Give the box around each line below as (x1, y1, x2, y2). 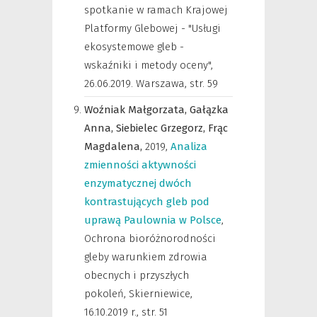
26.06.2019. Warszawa (84, 77, 185, 90)
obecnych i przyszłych (84, 269, 189, 282)
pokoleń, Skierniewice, (84, 287, 192, 300)
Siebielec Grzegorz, (116, 122, 208, 134)
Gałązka (190, 103, 229, 116)
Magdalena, (84, 140, 145, 153)
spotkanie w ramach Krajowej (84, 4, 228, 16)
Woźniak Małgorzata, (84, 103, 190, 116)
